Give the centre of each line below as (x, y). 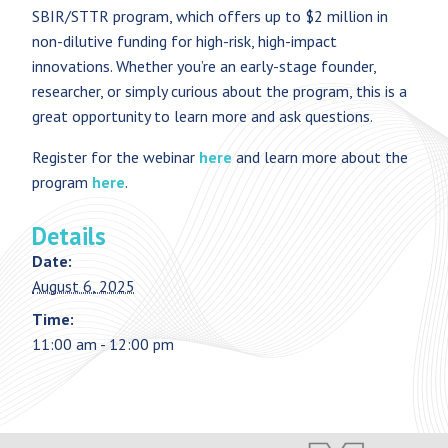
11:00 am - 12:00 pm (103, 343)
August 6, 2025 (83, 285)
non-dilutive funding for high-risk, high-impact (184, 40)
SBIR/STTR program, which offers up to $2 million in (210, 15)
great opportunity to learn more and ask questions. (202, 115)
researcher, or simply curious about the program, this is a (219, 90)
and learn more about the (320, 156)
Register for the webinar (115, 156)
